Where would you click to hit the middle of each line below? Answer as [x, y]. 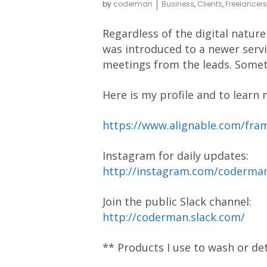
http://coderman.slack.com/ [174, 217]
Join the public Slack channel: [177, 201]
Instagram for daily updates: [176, 156]
